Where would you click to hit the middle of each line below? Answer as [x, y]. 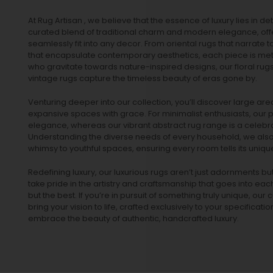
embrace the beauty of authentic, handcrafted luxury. [133, 218]
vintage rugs [53, 78]
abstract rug [177, 125]
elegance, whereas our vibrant [90, 125]
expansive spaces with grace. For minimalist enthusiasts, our [148, 113]
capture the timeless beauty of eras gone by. [167, 78]
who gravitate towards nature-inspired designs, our [131, 66]
